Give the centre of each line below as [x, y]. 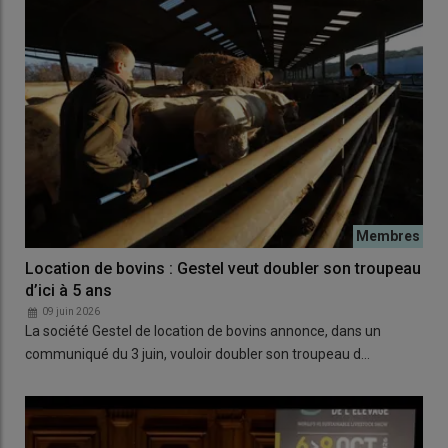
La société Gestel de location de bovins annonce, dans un [203, 331]
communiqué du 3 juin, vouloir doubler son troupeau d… [197, 354]
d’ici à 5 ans [68, 291]
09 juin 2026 [71, 312]
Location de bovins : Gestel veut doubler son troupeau [223, 269]
